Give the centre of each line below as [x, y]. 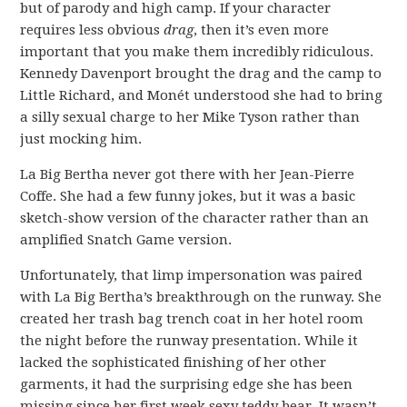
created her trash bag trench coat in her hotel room [192, 319]
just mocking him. [81, 139]
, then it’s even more [262, 30]
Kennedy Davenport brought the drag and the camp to [201, 74]
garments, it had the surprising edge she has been [187, 385]
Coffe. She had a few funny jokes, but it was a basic [188, 197]
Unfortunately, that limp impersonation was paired [192, 276]
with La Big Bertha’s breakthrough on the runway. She [201, 298]
